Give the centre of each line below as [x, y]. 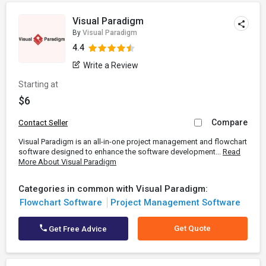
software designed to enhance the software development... [121, 152]
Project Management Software [175, 202]
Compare [229, 122]
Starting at [38, 84]
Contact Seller [43, 123]
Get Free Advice [77, 229]
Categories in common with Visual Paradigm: [113, 189]
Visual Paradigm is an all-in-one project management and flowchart [133, 142]
